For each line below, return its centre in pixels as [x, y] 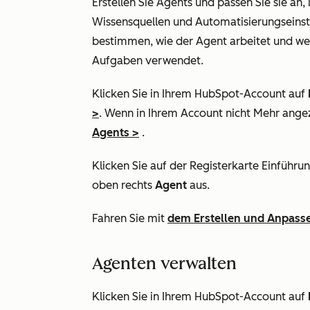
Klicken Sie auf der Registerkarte [177, 165]
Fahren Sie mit [130, 218]
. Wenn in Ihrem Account [162, 113]
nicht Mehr [253, 113]
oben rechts [124, 185]
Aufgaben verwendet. [148, 60]
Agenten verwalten [164, 263]
